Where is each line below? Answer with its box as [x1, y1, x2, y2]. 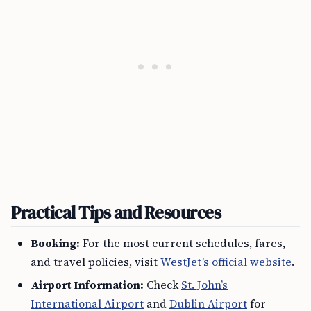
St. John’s [181, 277, 228, 292]
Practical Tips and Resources [11, 201, 221, 224]
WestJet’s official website [160, 254, 292, 269]
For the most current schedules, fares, [80, 235, 285, 251]
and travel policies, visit [31, 254, 160, 269]
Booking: [31, 235, 80, 251]
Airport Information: [31, 277, 144, 292]
